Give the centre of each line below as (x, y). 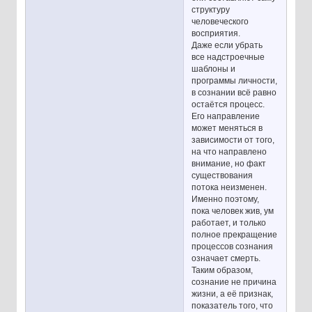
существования (223, 176)
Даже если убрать (227, 46)
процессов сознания (233, 247)
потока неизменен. (229, 188)
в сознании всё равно (234, 93)
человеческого (220, 22)
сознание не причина (234, 282)
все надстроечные (228, 57)
